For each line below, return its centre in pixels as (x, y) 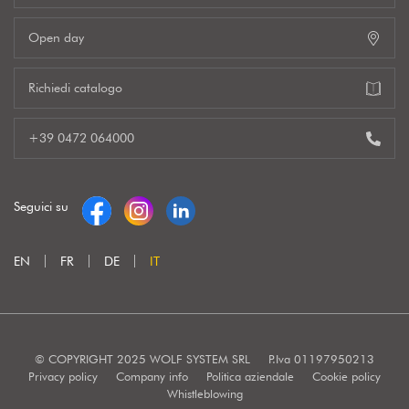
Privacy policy (63, 377)
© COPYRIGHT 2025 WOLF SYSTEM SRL (142, 359)
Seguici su (41, 207)
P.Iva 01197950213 (321, 359)
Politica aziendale (250, 377)
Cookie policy (346, 377)
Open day (56, 38)
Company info (152, 377)
